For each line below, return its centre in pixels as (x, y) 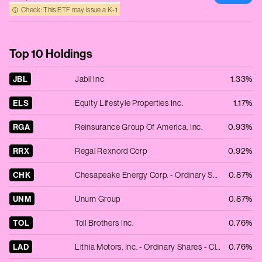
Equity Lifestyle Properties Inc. (129, 103)
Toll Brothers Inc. (104, 223)
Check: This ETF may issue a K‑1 (69, 10)
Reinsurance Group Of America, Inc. (139, 127)
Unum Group (98, 199)
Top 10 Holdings (51, 54)
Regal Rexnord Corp (111, 151)
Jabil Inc (90, 79)
